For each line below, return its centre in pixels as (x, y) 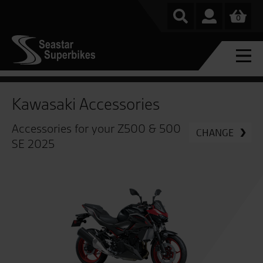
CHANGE (215, 132)
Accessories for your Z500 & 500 (96, 129)
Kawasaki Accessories (86, 104)
